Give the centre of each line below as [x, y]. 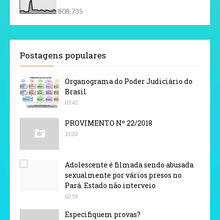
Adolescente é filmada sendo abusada [129, 165]
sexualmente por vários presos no [123, 175]
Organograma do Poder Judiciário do [129, 82]
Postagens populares [63, 55]
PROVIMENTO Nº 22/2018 [109, 123]
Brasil [76, 92]
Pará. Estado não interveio [110, 186]
